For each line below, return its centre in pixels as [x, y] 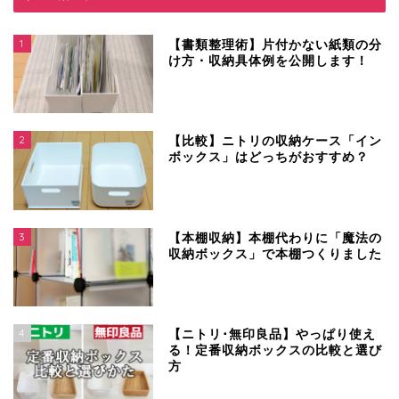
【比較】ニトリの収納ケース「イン [276, 142]
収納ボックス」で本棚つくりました [276, 254]
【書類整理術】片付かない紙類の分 [276, 45]
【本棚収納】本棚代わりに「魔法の [276, 238]
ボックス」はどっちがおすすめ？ [269, 158]
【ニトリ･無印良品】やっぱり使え [273, 334]
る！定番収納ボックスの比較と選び [276, 350]
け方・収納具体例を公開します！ [269, 61]
